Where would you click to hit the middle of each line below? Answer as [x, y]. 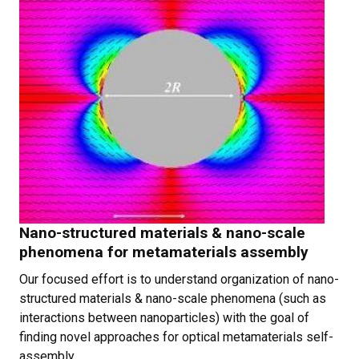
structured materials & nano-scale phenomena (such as [173, 298]
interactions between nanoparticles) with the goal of [164, 317]
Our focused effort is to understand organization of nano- [179, 279]
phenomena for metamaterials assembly [164, 252]
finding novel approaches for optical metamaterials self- [176, 337]
